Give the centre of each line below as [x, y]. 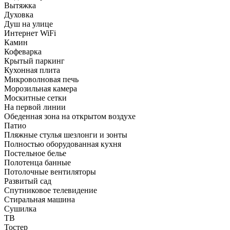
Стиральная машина [40, 199]
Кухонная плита [32, 70]
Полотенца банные [37, 162]
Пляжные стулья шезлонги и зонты [66, 135]
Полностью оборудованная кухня [63, 144]
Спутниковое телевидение [51, 190]
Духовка [19, 14]
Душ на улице [28, 24]
